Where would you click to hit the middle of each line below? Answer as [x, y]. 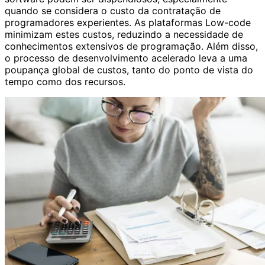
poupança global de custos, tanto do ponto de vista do [129, 70]
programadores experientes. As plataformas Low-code [128, 23]
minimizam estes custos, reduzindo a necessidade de [124, 35]
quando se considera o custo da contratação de [113, 11]
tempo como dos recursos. [65, 82]
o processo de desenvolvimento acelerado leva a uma [126, 58]
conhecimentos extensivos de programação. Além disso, [131, 46]
